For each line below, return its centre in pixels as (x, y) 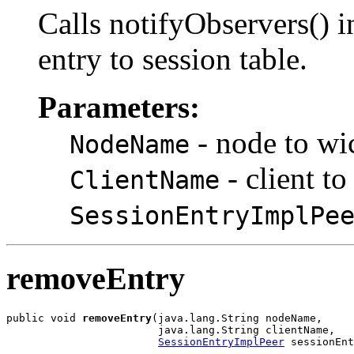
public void (44, 318)
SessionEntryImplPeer (221, 341)
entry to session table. (173, 58)
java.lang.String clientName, (171, 330)
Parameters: (119, 107)
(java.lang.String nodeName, (237, 318)
